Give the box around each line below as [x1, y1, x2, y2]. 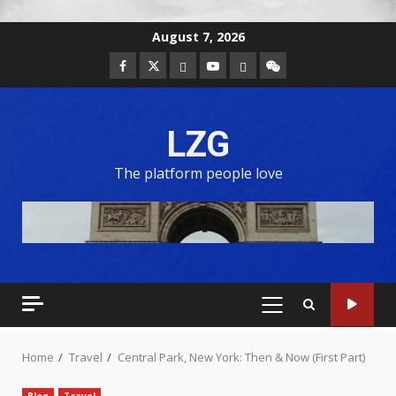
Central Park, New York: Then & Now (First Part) [118, 348, 365, 365]
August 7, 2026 [151, 28, 245, 45]
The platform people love [113, 164, 283, 183]
